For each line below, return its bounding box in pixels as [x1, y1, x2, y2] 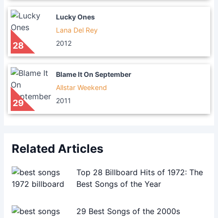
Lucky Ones [56, 13, 95, 21]
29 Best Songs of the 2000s [76, 206, 181, 216]
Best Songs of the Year [76, 179, 162, 189]
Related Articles [12, 142, 103, 156]
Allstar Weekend [56, 83, 107, 91]
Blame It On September [56, 70, 131, 78]
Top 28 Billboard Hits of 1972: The [76, 167, 203, 177]
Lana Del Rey [56, 26, 98, 34]
